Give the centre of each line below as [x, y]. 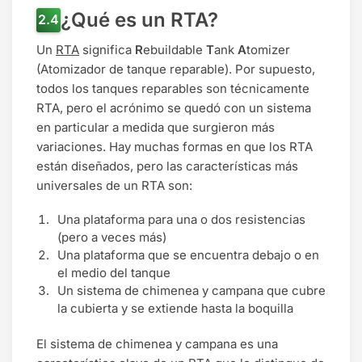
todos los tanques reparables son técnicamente [173, 88]
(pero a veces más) [112, 238]
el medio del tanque [114, 273]
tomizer [268, 49]
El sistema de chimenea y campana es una [157, 344]
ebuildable [173, 49]
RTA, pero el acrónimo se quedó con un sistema [174, 107]
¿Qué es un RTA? [139, 19]
